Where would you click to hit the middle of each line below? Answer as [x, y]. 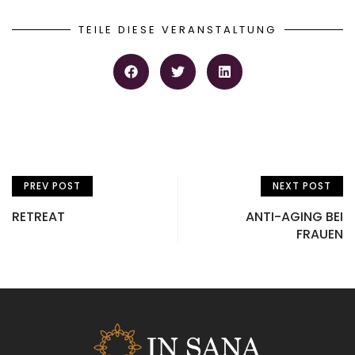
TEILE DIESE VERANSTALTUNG [177, 30]
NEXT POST [302, 186]
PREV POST [52, 186]
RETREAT [38, 217]
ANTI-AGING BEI [294, 217]
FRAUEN [320, 235]
